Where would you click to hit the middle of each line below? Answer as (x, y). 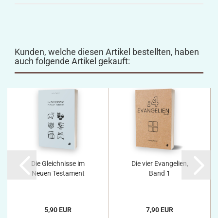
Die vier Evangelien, (160, 163)
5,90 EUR (58, 210)
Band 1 (160, 173)
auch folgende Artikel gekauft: (72, 61)
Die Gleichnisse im (58, 163)
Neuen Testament (58, 173)
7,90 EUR (160, 210)
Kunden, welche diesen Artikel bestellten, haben (107, 52)
